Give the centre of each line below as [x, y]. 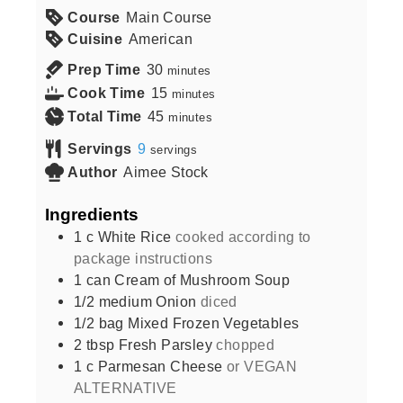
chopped [246, 344]
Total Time [105, 116]
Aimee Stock [166, 171]
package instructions [143, 258]
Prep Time [104, 69]
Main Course [169, 17]
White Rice [134, 236]
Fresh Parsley [166, 344]
